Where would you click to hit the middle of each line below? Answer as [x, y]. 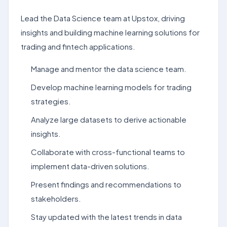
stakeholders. [56, 198]
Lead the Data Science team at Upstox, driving [103, 18]
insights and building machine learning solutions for [110, 32]
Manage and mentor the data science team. [109, 69]
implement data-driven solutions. [90, 166]
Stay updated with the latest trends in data [106, 217]
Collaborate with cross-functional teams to [108, 152]
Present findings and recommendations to [106, 184]
